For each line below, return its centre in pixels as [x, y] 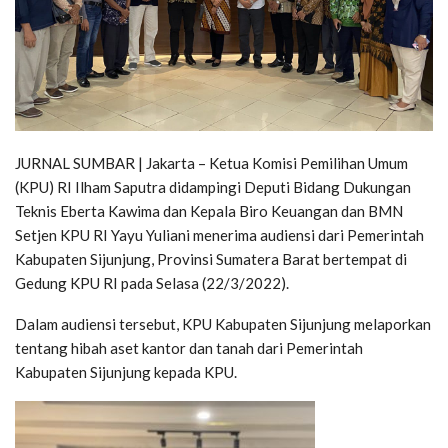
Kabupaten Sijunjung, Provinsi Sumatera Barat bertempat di [211, 259]
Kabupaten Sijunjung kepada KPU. [126, 372]
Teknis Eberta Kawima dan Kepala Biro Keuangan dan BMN [209, 211]
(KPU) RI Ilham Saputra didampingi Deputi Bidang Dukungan [213, 187]
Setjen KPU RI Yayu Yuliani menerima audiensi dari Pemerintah [219, 235]
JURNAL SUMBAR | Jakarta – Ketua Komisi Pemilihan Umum [211, 163]
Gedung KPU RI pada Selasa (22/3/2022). [152, 283]
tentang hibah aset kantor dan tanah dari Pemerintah [189, 348]
